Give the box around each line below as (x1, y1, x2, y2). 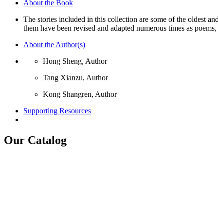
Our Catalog (4, 133, 67, 146)
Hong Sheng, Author (43, 56, 107, 65)
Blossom (3, 54, 30, 63)
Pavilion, (3, 28, 31, 37)
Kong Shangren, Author (43, 90, 117, 98)
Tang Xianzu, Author (43, 73, 108, 82)
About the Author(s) (23, 40, 85, 49)
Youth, (3, 2, 24, 11)
